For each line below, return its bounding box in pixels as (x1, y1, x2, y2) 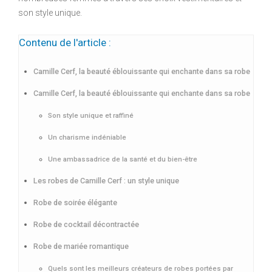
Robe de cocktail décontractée (33, 220, 139, 229)
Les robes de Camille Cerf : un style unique (33, 176, 179, 186)
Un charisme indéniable (48, 133, 126, 142)
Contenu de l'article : (19, 36, 111, 49)
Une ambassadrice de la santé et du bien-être (48, 155, 197, 164)
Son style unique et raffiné (48, 111, 134, 120)
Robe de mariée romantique (33, 242, 129, 251)
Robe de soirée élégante (33, 198, 117, 208)
